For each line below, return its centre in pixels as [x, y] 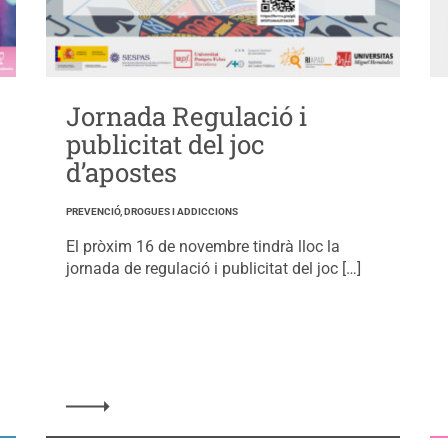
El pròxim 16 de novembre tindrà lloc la [202, 246]
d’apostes [121, 171]
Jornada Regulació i [186, 115]
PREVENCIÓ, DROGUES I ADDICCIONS [151, 211]
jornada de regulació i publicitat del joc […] [213, 268]
